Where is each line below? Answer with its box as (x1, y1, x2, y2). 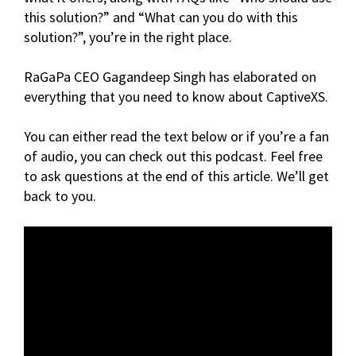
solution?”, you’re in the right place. (24, 28, 232, 46)
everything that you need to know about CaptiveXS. (24, 87, 328, 106)
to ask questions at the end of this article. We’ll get (24, 167, 329, 185)
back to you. (24, 187, 96, 205)
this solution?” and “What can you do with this (24, 8, 298, 26)
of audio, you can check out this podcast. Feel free (24, 147, 323, 165)
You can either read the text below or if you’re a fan (24, 127, 329, 145)
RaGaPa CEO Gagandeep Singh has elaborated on (24, 68, 316, 86)
